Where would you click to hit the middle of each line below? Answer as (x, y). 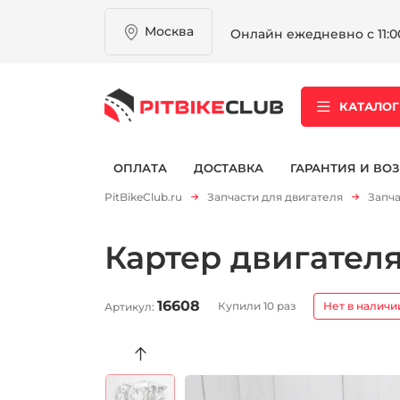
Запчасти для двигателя (275, 197)
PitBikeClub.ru (143, 197)
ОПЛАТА (140, 167)
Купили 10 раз (257, 305)
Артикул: (131, 306)
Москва (169, 31)
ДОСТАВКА (229, 167)
